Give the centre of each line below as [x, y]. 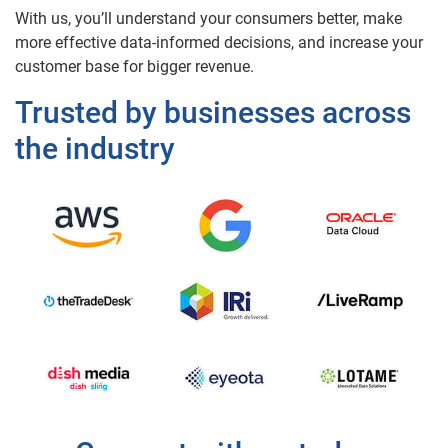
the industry [95, 148]
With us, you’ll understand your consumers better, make [208, 18]
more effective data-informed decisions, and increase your [219, 42]
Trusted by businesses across [213, 112]
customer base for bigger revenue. [134, 66]
